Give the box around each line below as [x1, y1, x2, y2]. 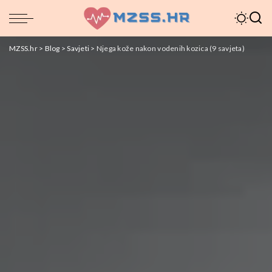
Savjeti [67, 44, 90, 53]
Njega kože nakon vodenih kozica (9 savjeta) [96, 44, 245, 53]
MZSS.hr [9, 44, 38, 53]
